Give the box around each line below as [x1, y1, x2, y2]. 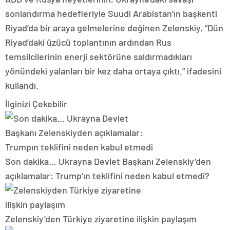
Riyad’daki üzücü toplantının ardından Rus [5, 36, 171, 48]
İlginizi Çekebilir [5, 98, 67, 109]
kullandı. [5, 79, 39, 91]
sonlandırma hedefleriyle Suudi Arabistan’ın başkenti [5, 7, 217, 19]
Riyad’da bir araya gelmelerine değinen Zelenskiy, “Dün [5, 22, 223, 33]
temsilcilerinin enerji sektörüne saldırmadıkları [5, 50, 192, 62]
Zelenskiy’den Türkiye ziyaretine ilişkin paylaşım [5, 213, 197, 224]
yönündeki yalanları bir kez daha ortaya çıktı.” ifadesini [5, 65, 221, 76]
